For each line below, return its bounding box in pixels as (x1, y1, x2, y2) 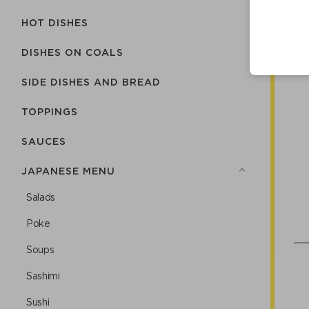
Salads (26, 192, 55, 203)
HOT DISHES (21, 17, 88, 28)
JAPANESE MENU (21, 166, 115, 176)
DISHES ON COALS (21, 47, 123, 57)
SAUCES (21, 136, 66, 146)
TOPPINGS (21, 106, 78, 117)
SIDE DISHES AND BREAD (21, 77, 161, 87)
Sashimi (26, 270, 60, 281)
